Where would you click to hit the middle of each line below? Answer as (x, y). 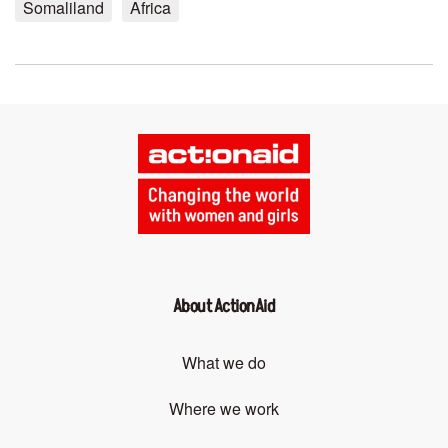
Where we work (224, 409)
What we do (224, 363)
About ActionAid (224, 307)
